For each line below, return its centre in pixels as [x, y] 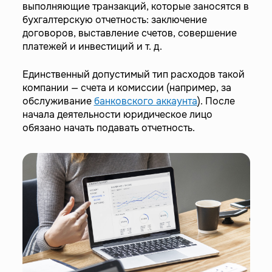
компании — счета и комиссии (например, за [127, 88]
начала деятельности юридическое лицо [117, 114]
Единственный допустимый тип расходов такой [133, 74]
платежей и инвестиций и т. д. [92, 46]
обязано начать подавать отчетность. [108, 128]
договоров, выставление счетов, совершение [129, 33]
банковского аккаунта [145, 101]
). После [216, 101]
